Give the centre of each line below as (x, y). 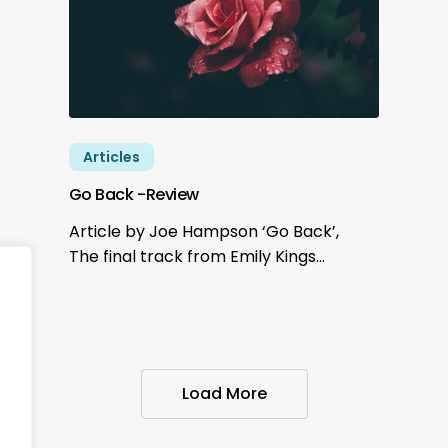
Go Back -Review (133, 195)
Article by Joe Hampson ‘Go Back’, (203, 232)
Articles (111, 157)
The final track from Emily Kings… (196, 257)
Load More (224, 394)
